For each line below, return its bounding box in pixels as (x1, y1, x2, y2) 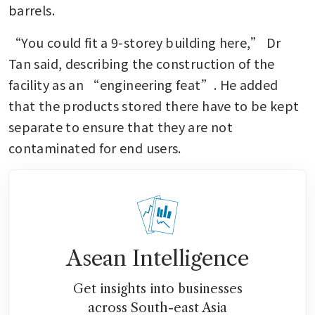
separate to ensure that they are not (8, 117, 233, 136)
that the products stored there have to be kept (8, 96, 300, 115)
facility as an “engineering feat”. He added (8, 75, 278, 94)
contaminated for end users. (8, 139, 181, 157)
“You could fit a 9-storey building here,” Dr (8, 33, 281, 52)
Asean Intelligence (66, 245, 249, 272)
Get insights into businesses (72, 281, 243, 297)
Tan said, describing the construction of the (8, 54, 275, 73)
